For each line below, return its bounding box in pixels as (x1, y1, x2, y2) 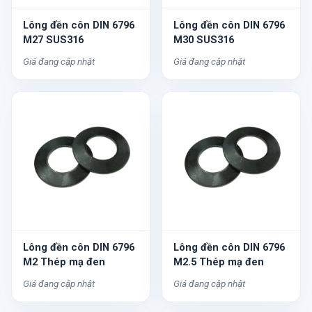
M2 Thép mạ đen (23, 256, 105, 268)
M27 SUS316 (23, 33, 84, 46)
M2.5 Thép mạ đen (173, 256, 264, 268)
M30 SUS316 (173, 33, 234, 46)
